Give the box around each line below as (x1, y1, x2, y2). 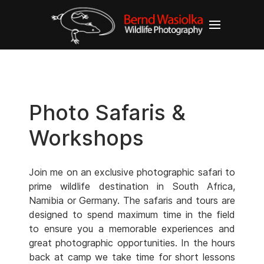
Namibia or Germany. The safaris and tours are (29, 194, 235, 207)
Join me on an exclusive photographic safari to (29, 166, 235, 179)
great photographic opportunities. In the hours (29, 237, 235, 249)
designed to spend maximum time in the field (29, 209, 235, 221)
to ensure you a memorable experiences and (29, 223, 235, 235)
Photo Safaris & (29, 100, 186, 126)
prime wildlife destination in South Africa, (29, 180, 235, 193)
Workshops (29, 125, 144, 151)
